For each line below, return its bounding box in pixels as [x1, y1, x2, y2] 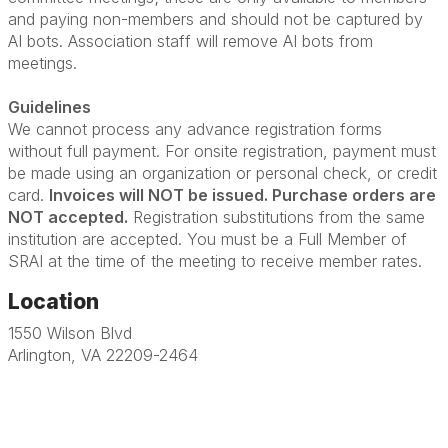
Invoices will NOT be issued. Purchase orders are [49, 185, 436, 205]
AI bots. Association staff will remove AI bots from [8, 31, 373, 51]
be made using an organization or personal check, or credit [8, 163, 437, 183]
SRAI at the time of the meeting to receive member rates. [8, 251, 422, 271]
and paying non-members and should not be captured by [8, 9, 423, 29]
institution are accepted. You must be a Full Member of [8, 229, 407, 249]
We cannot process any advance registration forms [8, 119, 382, 139]
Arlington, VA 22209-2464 [8, 345, 198, 365]
